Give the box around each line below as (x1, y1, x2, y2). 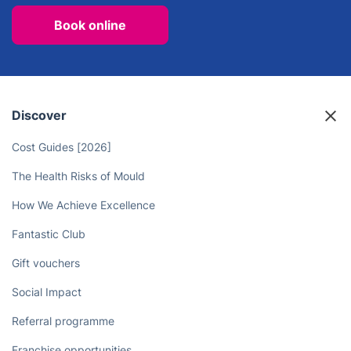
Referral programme (12, 313, 114, 327)
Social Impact (12, 284, 81, 299)
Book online (54, 16, 126, 33)
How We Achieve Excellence (12, 197, 155, 212)
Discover (12, 107, 67, 123)
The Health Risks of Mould (12, 168, 145, 183)
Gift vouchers (12, 255, 80, 270)
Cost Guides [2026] (12, 139, 111, 154)
